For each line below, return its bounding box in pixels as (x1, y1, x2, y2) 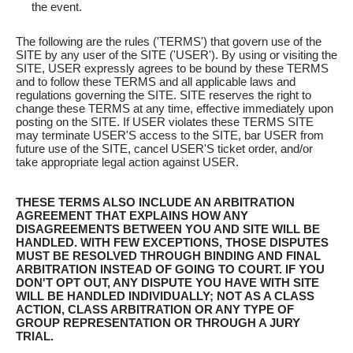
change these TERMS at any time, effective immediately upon (16, 102, 333, 116)
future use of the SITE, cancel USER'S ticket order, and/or (16, 142, 313, 156)
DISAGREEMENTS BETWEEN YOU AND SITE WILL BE (16, 222, 320, 236)
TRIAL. (16, 329, 57, 344)
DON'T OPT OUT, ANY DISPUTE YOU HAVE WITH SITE (16, 276, 319, 290)
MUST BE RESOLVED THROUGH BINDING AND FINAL (16, 249, 321, 263)
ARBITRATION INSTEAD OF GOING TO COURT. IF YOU (16, 262, 325, 277)
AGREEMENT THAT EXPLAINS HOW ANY (16, 209, 248, 223)
